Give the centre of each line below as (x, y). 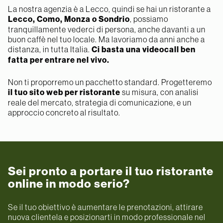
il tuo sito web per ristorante (64, 92)
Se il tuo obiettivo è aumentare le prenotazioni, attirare (106, 207)
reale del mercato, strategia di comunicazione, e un (100, 102)
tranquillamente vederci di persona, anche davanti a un (107, 29)
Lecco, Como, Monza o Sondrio (69, 19)
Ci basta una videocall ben (144, 49)
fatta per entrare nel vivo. (59, 60)
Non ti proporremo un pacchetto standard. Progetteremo (110, 82)
